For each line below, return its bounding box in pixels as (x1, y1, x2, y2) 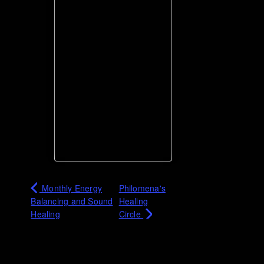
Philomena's (118, 182, 166, 194)
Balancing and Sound (31, 195, 113, 207)
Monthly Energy (39, 182, 103, 194)
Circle (118, 208, 144, 220)
